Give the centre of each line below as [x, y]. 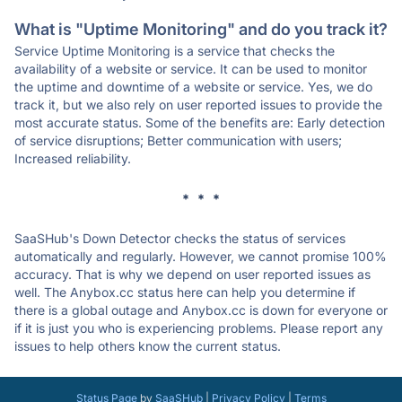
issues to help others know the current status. [148, 346]
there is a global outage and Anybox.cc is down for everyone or [201, 310]
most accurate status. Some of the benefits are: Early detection [200, 122]
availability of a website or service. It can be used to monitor [191, 69]
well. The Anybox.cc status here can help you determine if [185, 292]
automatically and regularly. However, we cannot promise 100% [201, 256]
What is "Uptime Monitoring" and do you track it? [201, 29]
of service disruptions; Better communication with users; [178, 140]
